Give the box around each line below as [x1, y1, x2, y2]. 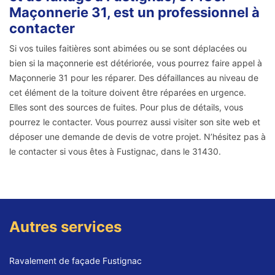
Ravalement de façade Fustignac [9, 255, 142, 266]
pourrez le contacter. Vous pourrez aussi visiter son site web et [9, 117, 260, 128]
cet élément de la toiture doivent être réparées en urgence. [9, 87, 246, 98]
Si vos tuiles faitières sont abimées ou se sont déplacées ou [9, 43, 247, 54]
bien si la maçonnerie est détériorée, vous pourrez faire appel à [9, 58, 262, 69]
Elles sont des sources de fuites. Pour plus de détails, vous [9, 102, 243, 113]
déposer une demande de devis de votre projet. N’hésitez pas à [9, 131, 266, 142]
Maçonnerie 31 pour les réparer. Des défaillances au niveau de [9, 72, 258, 83]
